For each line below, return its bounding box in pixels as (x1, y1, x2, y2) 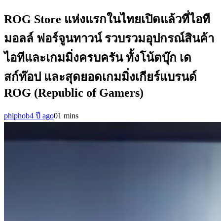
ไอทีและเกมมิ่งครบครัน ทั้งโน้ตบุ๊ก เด (4, 51, 191, 64)
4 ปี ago (30, 111, 54, 120)
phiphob (4, 111, 30, 120)
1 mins (58, 111, 78, 120)
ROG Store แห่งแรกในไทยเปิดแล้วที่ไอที (4, 12, 210, 26)
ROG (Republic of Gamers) (4, 86, 144, 99)
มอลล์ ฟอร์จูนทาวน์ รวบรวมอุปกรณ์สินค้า (4, 32, 214, 45)
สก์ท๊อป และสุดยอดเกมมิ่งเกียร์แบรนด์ (4, 70, 197, 83)
